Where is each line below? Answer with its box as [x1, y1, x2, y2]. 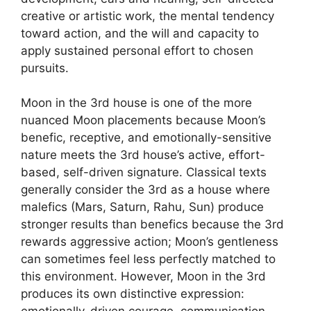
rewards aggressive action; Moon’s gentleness [21, 235, 278, 249]
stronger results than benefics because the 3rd [21, 217, 284, 231]
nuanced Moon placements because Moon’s [21, 113, 266, 127]
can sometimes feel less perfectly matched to [21, 252, 276, 266]
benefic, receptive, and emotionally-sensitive [21, 131, 271, 144]
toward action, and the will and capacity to [21, 26, 259, 40]
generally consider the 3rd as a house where [21, 183, 270, 196]
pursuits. [21, 60, 69, 75]
